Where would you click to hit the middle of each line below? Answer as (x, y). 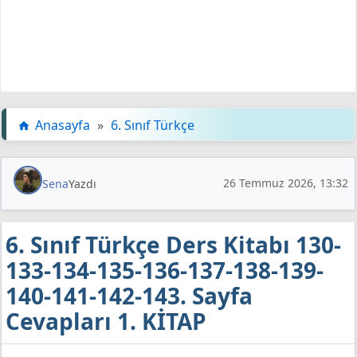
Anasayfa (63, 125)
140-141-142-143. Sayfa (129, 295)
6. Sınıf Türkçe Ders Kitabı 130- (173, 244)
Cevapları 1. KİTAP (106, 321)
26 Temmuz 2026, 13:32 (286, 183)
